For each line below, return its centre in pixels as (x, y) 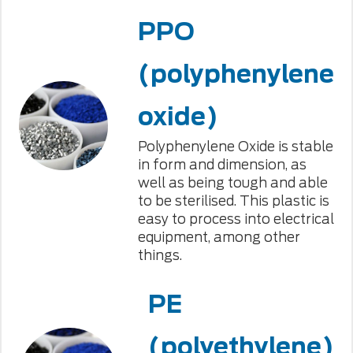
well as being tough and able (232, 182)
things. (160, 255)
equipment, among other (219, 237)
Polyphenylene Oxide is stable (235, 146)
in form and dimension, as (222, 164)
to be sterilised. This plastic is (233, 201)
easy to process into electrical (236, 219)
